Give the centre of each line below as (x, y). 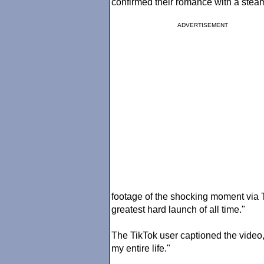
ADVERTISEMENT (203, 25)
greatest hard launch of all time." (178, 209)
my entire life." (141, 248)
